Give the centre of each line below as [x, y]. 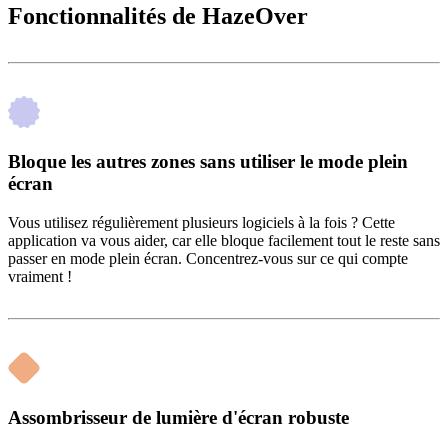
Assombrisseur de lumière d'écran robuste [178, 417]
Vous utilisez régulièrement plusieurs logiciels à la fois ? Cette [201, 222]
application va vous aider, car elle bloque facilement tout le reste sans [224, 240]
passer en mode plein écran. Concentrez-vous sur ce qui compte [208, 258]
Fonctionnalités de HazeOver [158, 16]
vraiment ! [40, 276]
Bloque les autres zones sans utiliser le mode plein [208, 162]
